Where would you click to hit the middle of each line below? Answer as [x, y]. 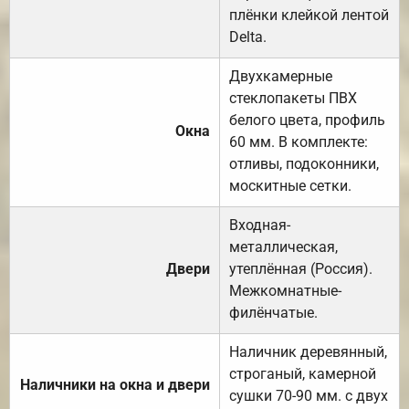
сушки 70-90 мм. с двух [309, 395]
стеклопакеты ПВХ [293, 98]
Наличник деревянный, [308, 351]
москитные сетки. [290, 185]
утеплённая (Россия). [301, 268]
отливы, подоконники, [304, 163]
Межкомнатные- [285, 290]
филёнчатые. [273, 312]
